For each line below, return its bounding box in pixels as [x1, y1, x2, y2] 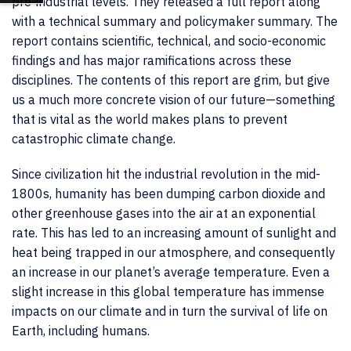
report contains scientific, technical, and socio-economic [12, 33, 326, 49]
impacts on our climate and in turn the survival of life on [12, 303, 327, 319]
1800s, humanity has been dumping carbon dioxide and [12, 186, 325, 201]
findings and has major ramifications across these [12, 52, 291, 68]
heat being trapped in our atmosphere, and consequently [12, 244, 335, 260]
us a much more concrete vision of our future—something [12, 92, 335, 107]
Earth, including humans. [12, 323, 150, 338]
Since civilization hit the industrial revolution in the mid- [12, 166, 320, 182]
